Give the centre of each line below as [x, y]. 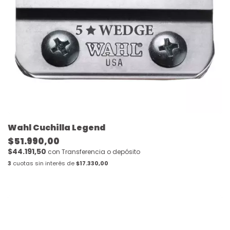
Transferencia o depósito [101, 152]
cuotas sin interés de [44, 164]
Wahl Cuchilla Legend [56, 128]
